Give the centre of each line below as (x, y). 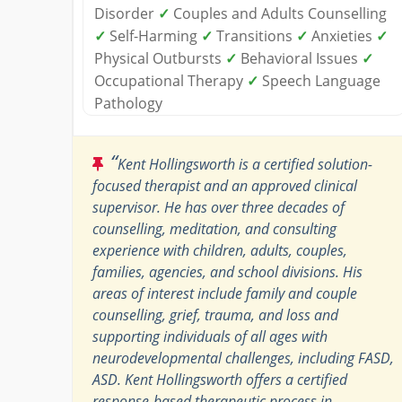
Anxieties (342, 35)
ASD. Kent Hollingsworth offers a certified (220, 379)
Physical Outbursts (160, 58)
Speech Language (319, 80)
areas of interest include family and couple (225, 293)
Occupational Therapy (170, 80)
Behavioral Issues (299, 58)
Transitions (254, 35)
